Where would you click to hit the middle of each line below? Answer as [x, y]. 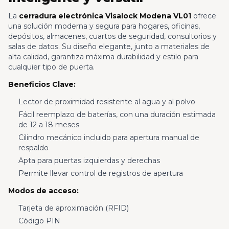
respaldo [33, 148]
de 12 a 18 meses [49, 125]
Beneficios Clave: [42, 85]
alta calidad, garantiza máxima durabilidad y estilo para [103, 57]
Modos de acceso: [43, 190]
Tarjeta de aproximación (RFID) [73, 208]
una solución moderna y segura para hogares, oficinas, [104, 26]
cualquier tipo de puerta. [51, 67]
